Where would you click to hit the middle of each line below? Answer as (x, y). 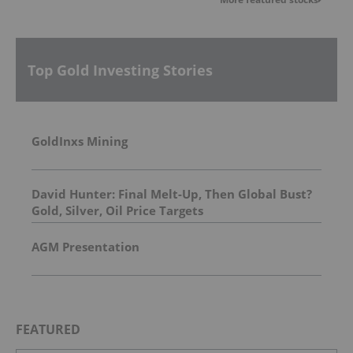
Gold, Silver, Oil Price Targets (117, 211)
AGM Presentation (85, 247)
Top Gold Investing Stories (120, 70)
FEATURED (48, 330)
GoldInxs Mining (80, 141)
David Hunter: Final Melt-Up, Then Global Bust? (172, 194)
